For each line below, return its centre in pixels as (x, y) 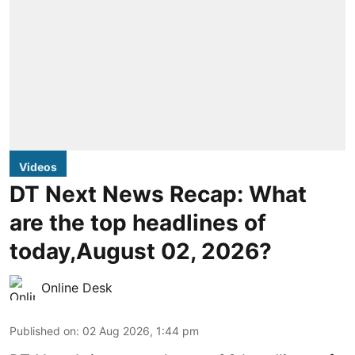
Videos (38, 166)
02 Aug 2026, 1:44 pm (141, 330)
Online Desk (77, 287)
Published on (43, 330)
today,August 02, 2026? (141, 251)
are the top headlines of (138, 222)
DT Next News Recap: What (158, 194)
